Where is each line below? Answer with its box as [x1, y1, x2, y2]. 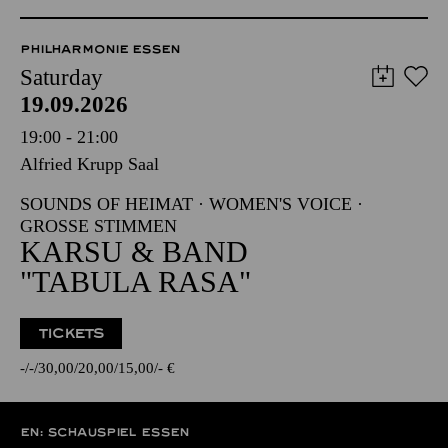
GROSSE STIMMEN [20, 216, 164, 236]
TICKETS [38, 325, 105, 342]
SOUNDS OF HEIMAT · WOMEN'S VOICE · [20, 194, 363, 214]
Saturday [20, 65, 103, 90]
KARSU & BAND [20, 235, 248, 268]
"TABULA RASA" [20, 265, 251, 298]
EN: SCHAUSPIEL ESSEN [20, 425, 189, 439]
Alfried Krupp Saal [20, 154, 159, 174]
